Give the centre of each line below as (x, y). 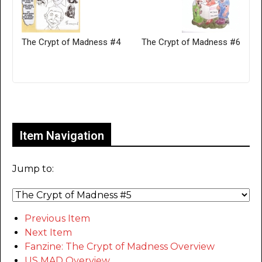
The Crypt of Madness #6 (191, 42)
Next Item (48, 232)
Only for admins (53, 102)
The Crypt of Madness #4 (71, 42)
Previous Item (57, 218)
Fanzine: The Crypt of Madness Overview (120, 246)
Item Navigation (62, 135)
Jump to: (33, 168)
